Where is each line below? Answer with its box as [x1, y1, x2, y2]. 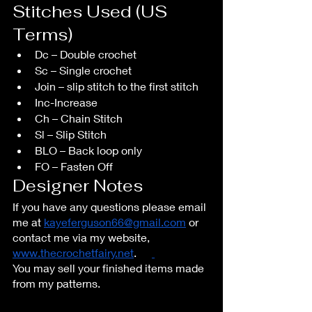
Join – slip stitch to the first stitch [35, 79, 198, 93]
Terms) [13, 23, 72, 45]
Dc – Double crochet [35, 47, 136, 61]
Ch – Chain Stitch [35, 111, 123, 125]
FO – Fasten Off [35, 159, 113, 173]
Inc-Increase [35, 95, 97, 109]
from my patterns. [13, 276, 106, 290]
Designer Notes [13, 174, 143, 196]
